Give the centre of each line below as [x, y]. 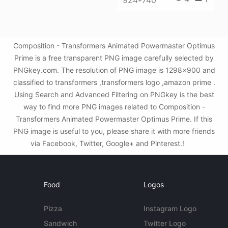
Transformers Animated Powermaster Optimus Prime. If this [114, 119]
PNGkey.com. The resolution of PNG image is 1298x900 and [114, 70]
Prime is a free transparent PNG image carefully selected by [114, 58]
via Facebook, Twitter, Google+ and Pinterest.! [108, 144]
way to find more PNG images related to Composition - [114, 107]
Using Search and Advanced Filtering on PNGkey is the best [114, 95]
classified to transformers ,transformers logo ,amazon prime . [114, 82]
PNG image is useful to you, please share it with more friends [114, 131]
